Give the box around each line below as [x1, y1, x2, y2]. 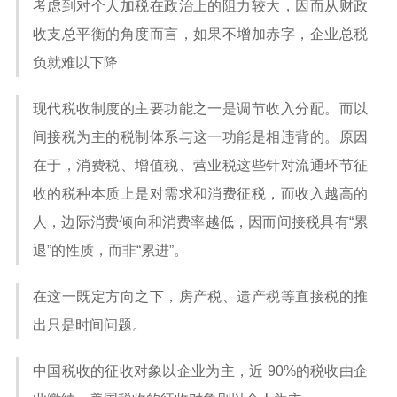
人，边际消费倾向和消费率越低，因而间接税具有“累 [33, 214, 368, 230]
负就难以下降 [33, 55, 118, 70]
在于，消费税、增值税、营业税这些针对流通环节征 [33, 158, 368, 173]
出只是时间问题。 [33, 317, 146, 332]
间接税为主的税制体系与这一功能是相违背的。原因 [33, 129, 368, 144]
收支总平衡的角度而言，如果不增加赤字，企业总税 [33, 27, 368, 42]
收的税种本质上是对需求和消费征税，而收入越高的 [33, 186, 368, 201]
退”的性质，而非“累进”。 [33, 243, 188, 258]
